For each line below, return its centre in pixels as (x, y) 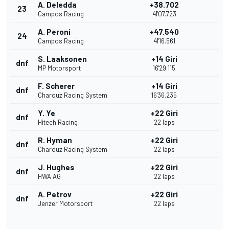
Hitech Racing (58, 122)
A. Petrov (55, 194)
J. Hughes (56, 167)
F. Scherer (56, 86)
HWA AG (49, 177)
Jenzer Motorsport (65, 204)
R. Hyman (55, 140)
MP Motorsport (59, 68)
